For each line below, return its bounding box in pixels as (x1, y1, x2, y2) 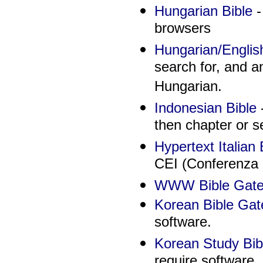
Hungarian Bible (154, 3, 252, 19)
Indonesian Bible (154, 100, 257, 116)
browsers (154, 20, 211, 39)
